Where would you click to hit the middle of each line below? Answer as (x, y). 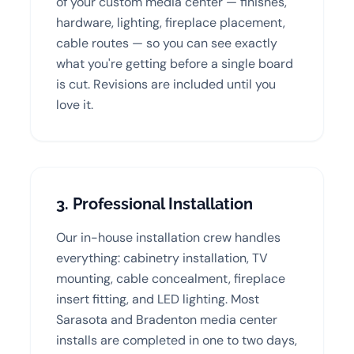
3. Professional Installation (155, 203)
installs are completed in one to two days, (177, 340)
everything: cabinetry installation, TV (162, 258)
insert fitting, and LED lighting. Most (158, 299)
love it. (75, 104)
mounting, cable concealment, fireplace (171, 278)
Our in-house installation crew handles (169, 237)
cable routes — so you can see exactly (167, 43)
